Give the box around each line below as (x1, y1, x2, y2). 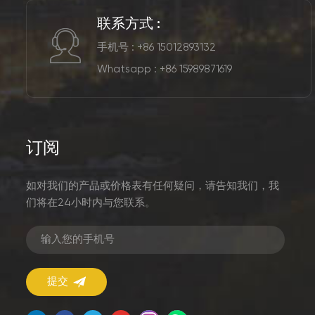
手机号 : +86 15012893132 (97, 42, 217, 53)
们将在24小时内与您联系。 (26, 198, 155, 209)
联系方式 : (97, 18, 161, 32)
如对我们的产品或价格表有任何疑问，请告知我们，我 (26, 181, 279, 192)
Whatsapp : (97, 64, 160, 75)
